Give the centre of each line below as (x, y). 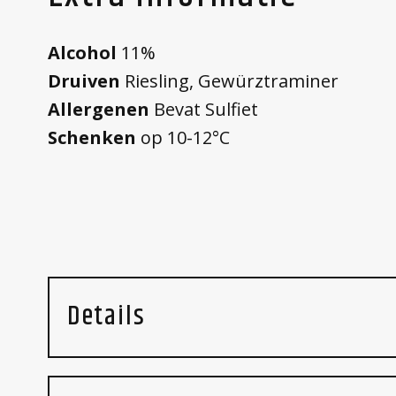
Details (106, 316)
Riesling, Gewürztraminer (229, 80)
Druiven (84, 80)
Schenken (91, 137)
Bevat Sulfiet (203, 109)
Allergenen (98, 109)
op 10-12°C (183, 137)
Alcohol (82, 52)
